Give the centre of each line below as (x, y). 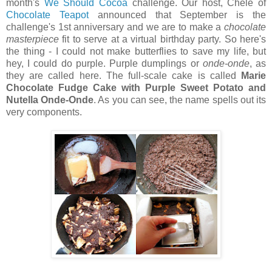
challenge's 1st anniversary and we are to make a (115, 27)
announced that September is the (177, 15)
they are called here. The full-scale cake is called (124, 75)
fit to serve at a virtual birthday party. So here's (162, 39)
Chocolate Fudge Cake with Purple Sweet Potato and (136, 87)
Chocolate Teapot (47, 15)
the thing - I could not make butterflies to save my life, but (136, 51)
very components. (44, 112)
